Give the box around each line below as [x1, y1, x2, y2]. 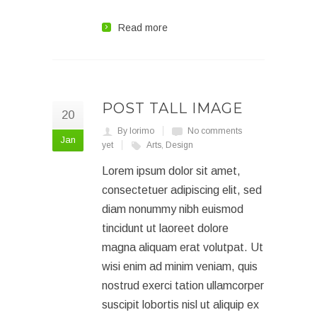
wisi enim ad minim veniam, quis [102, 260, 258, 272]
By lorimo [117, 126, 154, 136]
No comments [188, 126, 242, 136]
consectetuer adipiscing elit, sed [102, 184, 262, 196]
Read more [118, 22, 168, 33]
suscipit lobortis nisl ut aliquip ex [102, 299, 259, 311]
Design [166, 140, 193, 150]
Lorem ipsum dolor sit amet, [102, 165, 241, 177]
